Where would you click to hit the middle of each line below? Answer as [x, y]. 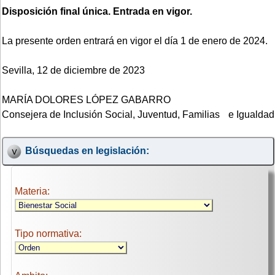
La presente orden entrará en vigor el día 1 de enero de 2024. [135, 41]
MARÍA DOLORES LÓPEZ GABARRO [86, 99]
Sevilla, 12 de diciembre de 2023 [73, 70]
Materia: [32, 192]
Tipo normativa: [48, 234]
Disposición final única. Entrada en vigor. [97, 11]
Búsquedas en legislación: [87, 151]
